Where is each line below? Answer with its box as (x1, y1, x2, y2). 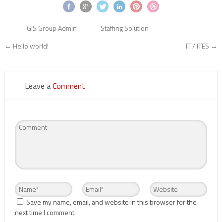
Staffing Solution (100, 22, 149, 33)
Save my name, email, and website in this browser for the (26, 196, 197, 207)
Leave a (24, 79, 53, 92)
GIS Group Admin (26, 22, 77, 33)
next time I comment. (14, 207, 76, 218)
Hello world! (11, 40, 49, 51)
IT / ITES (186, 40, 211, 51)
